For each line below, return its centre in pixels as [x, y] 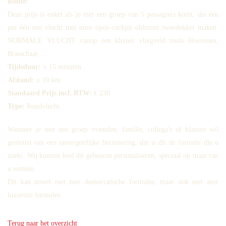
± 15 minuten [62, 67]
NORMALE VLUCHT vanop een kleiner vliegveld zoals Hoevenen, [113, 41]
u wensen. [22, 169]
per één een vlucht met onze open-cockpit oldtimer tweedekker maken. [113, 27]
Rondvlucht [43, 106]
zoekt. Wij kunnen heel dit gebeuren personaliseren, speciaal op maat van [113, 156]
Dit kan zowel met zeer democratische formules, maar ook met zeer [113, 182]
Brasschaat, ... [27, 54]
